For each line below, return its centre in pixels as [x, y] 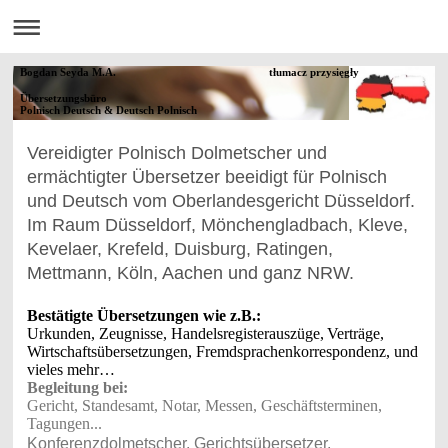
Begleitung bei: [77, 388]
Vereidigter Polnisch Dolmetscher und [176, 153]
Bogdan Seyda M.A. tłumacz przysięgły [191, 73]
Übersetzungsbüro [64, 97]
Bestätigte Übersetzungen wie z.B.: [143, 316]
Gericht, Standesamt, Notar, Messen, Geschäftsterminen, [204, 406]
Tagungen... [64, 424]
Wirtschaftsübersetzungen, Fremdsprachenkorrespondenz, [208, 352]
